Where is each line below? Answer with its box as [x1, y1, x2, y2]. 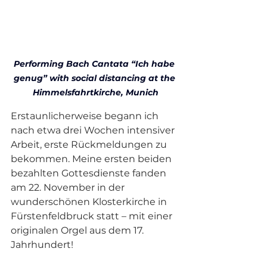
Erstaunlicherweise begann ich [11, 110, 161, 122]
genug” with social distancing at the [13, 72, 178, 83]
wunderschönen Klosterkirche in [11, 195, 169, 207]
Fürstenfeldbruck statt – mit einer [11, 210, 175, 222]
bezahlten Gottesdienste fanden [11, 167, 169, 179]
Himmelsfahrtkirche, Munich [32, 86, 159, 98]
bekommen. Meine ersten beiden [11, 153, 174, 164]
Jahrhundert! [11, 238, 73, 250]
